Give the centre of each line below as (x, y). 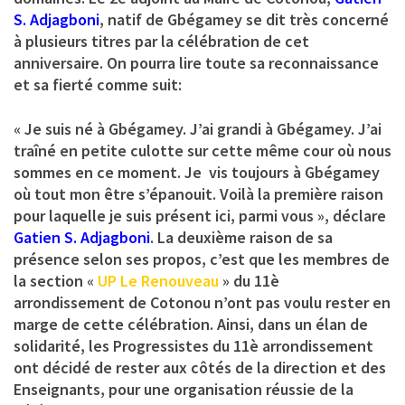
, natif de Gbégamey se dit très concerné (244, 20)
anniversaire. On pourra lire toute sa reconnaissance (196, 63)
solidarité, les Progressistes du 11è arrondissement (193, 346)
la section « (56, 281)
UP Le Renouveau (158, 281)
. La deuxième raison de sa (241, 238)
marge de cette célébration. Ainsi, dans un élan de (191, 325)
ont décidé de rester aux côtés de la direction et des (200, 368)
